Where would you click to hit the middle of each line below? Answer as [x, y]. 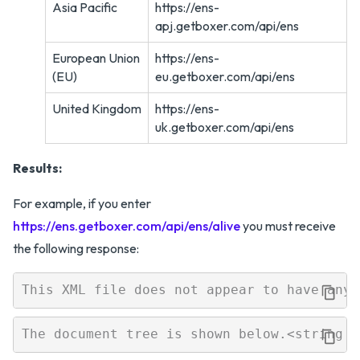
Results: [37, 168]
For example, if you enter [82, 203]
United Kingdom [97, 108]
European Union [96, 57]
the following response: [76, 248]
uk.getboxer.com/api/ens [225, 127]
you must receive [288, 225]
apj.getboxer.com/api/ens [227, 25]
